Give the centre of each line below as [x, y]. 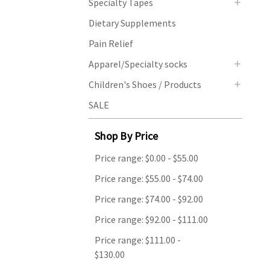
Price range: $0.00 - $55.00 [146, 158]
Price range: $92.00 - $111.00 [151, 219]
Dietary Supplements [132, 23]
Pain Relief [111, 43]
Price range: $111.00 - [138, 240]
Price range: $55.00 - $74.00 [149, 178]
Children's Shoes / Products [145, 84]
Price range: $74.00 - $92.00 [149, 199]
